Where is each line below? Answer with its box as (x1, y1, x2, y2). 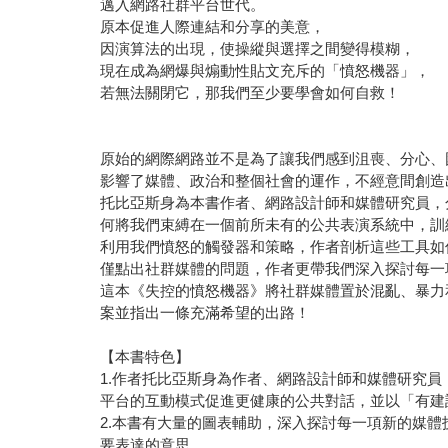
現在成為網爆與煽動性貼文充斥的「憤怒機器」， (100, 61, 431, 79)
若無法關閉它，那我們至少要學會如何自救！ (100, 83, 401, 101)
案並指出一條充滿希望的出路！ (100, 303, 311, 321)
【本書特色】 (100, 347, 191, 365)
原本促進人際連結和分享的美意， (100, 17, 326, 35)
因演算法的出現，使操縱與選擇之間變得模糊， (100, 39, 416, 57)
